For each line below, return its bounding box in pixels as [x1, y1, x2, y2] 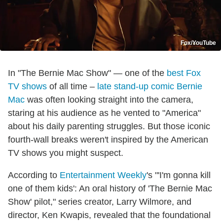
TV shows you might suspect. [8, 147, 123, 158]
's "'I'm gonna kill [147, 170, 211, 180]
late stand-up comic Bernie [97, 81, 202, 91]
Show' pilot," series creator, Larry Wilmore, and [8, 196, 191, 207]
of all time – [47, 81, 97, 91]
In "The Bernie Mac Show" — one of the [8, 68, 167, 78]
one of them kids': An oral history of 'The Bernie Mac [8, 183, 212, 193]
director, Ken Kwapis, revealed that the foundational [8, 210, 211, 220]
